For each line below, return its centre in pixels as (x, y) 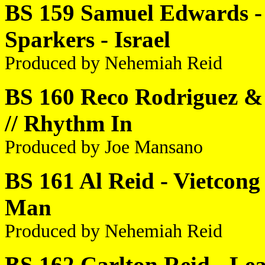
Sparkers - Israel (88, 39)
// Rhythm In (69, 123)
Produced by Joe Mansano (104, 147)
